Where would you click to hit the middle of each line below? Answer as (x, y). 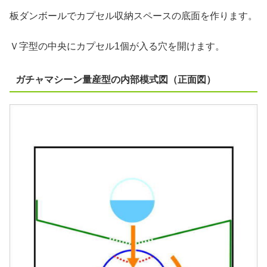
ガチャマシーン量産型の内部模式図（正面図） (115, 79)
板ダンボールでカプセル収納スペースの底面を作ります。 (133, 16)
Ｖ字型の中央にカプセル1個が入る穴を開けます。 (117, 46)
